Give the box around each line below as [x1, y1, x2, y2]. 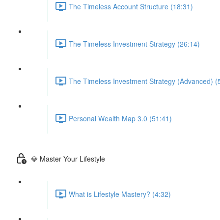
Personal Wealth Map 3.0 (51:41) [69, 113, 172, 123]
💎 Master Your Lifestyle [31, 153, 105, 164]
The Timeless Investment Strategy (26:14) [69, 38, 200, 49]
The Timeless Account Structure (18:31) [69, 1, 193, 11]
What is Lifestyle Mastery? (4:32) [69, 189, 171, 199]
